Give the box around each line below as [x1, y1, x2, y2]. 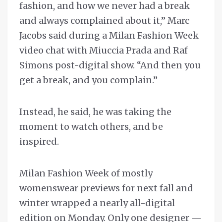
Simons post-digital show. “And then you [19, 59, 201, 71]
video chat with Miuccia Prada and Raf [19, 45, 188, 56]
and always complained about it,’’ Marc [19, 15, 189, 27]
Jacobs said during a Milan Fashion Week [19, 30, 199, 42]
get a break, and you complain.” [19, 74, 158, 86]
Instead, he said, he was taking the [19, 106, 171, 118]
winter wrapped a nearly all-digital [19, 197, 175, 209]
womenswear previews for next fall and [19, 182, 193, 194]
